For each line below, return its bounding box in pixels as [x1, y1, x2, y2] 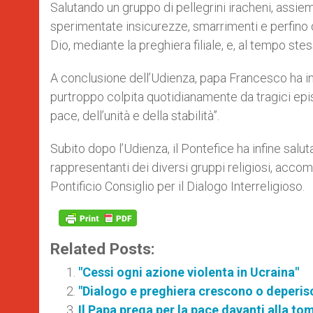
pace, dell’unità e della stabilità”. [50, 108, 219, 123]
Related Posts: [50, 240, 155, 258]
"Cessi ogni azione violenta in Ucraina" [78, 265, 299, 279]
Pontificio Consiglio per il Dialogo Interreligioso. [50, 179, 305, 194]
